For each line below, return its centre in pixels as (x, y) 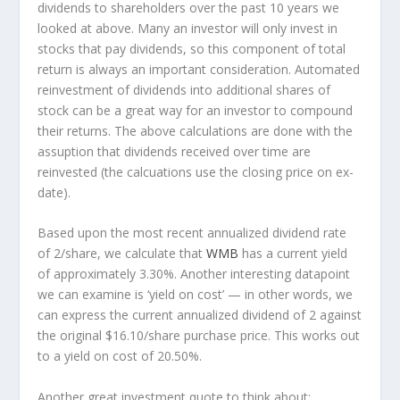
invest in (312, 28)
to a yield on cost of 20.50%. (120, 356)
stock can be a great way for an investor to (164, 110)
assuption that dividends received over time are (175, 151)
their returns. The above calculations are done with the (196, 130)
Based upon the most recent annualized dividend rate (192, 233)
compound (322, 110)
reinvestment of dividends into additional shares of (184, 89)
